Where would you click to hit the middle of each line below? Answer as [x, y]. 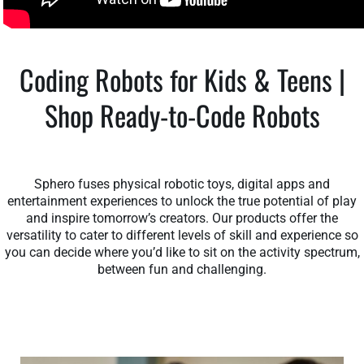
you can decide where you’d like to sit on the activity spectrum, [182, 252]
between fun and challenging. [182, 269]
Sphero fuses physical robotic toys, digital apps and [182, 184]
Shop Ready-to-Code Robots [182, 115]
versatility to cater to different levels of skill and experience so [182, 235]
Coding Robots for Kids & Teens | [182, 79]
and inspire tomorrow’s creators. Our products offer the [182, 218]
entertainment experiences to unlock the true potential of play [182, 201]
